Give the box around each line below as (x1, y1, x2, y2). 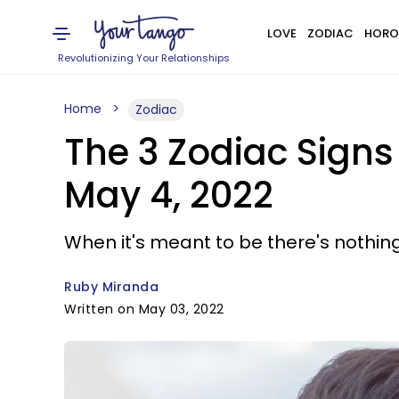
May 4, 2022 (64, 170, 273, 220)
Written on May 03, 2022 (64, 300, 224, 318)
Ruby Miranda (64, 278, 159, 296)
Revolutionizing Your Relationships (58, 51, 231, 65)
